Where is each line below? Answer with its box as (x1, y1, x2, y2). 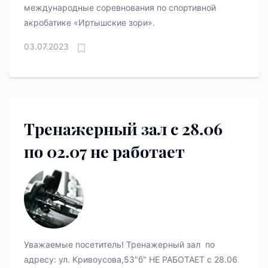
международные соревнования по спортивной (24, 2, 216, 13)
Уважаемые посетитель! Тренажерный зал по (24, 239, 215, 250)
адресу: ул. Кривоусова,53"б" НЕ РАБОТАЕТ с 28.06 (24, 254, 237, 265)
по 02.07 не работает (24, 141, 185, 163)
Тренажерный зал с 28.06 (24, 118, 170, 140)
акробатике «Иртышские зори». (24, 17, 155, 28)
